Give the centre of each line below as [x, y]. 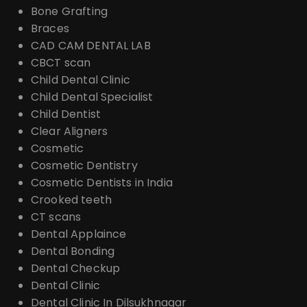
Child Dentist [66, 114]
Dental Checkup [76, 269]
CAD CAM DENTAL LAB [91, 46]
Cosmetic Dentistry [84, 166]
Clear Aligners [70, 132]
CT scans [56, 217]
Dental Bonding [73, 251]
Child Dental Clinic [81, 80]
